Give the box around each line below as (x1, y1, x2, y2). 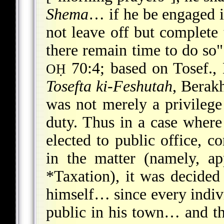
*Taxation (46, 167, 110, 185)
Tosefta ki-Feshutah (46, 77, 173, 95)
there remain (46, 41, 127, 59)
